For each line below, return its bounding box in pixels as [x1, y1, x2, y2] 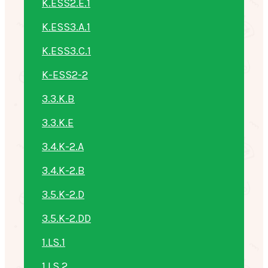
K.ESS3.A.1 [42, 20, 90, 33]
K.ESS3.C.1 [42, 44, 91, 57]
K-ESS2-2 [42, 68, 88, 81]
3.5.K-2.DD [42, 211, 91, 225]
